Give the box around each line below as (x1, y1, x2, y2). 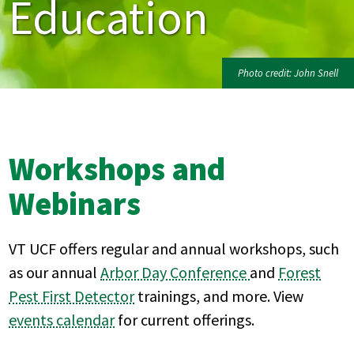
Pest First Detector (9, 285, 135, 306)
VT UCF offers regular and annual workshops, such (9, 238, 340, 258)
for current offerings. (115, 309, 255, 330)
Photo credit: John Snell (238, 66, 338, 80)
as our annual (9, 262, 101, 282)
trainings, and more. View (134, 285, 304, 306)
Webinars (9, 183, 141, 224)
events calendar (9, 309, 115, 330)
